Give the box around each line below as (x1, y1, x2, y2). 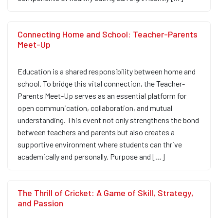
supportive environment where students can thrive (18, 140, 182, 149)
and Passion (18, 198, 63, 209)
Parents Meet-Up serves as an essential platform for (18, 91, 186, 101)
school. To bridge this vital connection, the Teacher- (18, 79, 185, 89)
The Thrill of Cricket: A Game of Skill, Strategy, (18, 187, 194, 199)
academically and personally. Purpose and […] (18, 152, 165, 162)
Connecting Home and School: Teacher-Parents (18, 29, 198, 40)
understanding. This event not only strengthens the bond (18, 115, 199, 125)
